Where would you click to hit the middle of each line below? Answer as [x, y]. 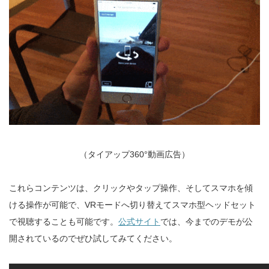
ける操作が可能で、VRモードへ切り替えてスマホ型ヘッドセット [132, 205]
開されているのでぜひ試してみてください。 [93, 239]
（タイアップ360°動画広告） [134, 155]
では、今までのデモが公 [207, 222]
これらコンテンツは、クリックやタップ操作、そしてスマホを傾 [131, 188]
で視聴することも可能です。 [64, 222]
